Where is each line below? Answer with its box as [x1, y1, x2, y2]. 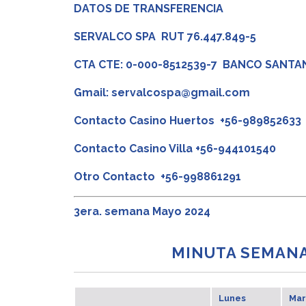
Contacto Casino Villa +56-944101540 [73, 142, 276, 155]
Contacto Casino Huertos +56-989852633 [73, 114, 304, 127]
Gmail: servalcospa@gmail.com [73, 86, 250, 99]
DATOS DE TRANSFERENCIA [73, 2, 223, 15]
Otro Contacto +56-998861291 [73, 170, 247, 183]
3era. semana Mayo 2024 [73, 205, 210, 218]
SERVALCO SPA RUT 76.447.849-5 [73, 30, 256, 43]
